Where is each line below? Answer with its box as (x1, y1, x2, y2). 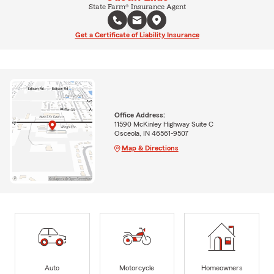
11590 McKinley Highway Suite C (114, 120, 213, 128)
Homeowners (201, 264, 243, 272)
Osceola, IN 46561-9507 (114, 129, 188, 137)
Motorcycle (119, 264, 155, 272)
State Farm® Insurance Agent (88, 2, 186, 10)
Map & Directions (121, 144, 179, 152)
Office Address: (114, 111, 165, 119)
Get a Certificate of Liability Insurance (75, 31, 199, 39)
